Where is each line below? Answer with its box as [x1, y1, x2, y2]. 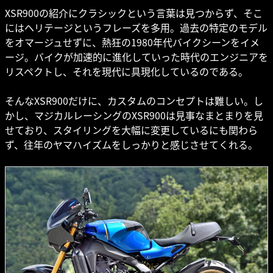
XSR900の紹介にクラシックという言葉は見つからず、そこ [5, 5, 263, 21]
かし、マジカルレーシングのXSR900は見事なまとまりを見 [5, 108, 263, 123]
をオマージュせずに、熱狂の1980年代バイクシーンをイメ [5, 35, 260, 50]
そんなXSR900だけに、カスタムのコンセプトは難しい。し [5, 93, 263, 108]
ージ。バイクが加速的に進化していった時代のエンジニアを [5, 49, 268, 65]
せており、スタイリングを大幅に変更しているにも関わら [5, 122, 258, 138]
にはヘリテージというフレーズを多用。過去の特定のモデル [5, 20, 268, 35]
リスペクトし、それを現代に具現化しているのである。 [5, 64, 248, 79]
